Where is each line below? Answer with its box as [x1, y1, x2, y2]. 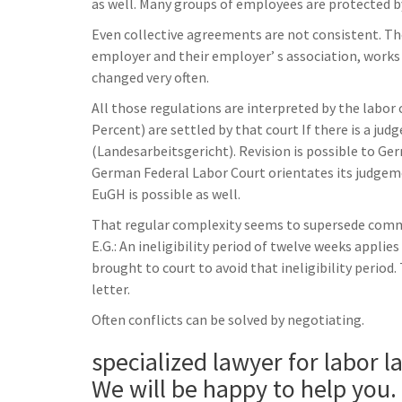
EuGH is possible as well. [92, 185, 240, 204]
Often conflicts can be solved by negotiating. [92, 310, 364, 329]
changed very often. [92, 68, 209, 87]
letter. [92, 280, 130, 299]
